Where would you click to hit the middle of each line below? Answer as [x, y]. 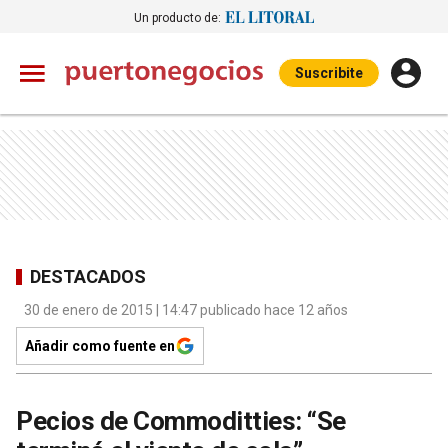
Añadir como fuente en [100, 346]
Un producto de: [177, 17]
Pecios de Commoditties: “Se [181, 421]
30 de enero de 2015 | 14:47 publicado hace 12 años [186, 310]
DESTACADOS [88, 276]
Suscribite [329, 73]
